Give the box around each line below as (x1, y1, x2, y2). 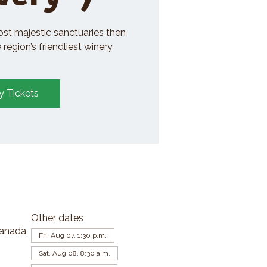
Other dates (30, 212, 83, 223)
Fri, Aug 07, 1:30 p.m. (38, 231, 107, 240)
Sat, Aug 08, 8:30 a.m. (38, 249, 110, 257)
